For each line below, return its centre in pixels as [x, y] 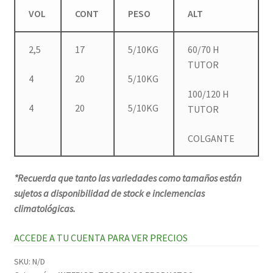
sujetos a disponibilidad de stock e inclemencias [109, 193]
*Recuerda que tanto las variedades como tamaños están [127, 178]
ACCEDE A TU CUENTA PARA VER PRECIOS [101, 237]
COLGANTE [211, 138]
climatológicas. [45, 209]
